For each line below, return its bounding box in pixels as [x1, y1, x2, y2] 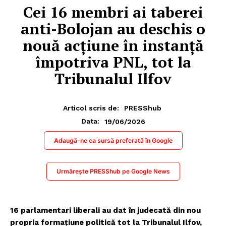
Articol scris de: [63, 104, 119, 112]
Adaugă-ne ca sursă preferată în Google [53, 137, 173, 145]
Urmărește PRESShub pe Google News [56, 167, 170, 176]
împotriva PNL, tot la [35, 51, 191, 72]
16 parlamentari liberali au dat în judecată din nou [10, 206, 201, 215]
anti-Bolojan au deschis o [21, 18, 205, 39]
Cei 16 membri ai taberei [23, 2, 203, 22]
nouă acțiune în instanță [22, 35, 204, 55]
